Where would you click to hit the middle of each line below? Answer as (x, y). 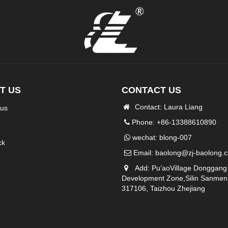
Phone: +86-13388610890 (173, 122)
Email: (143, 152)
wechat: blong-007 (161, 137)
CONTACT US (151, 90)
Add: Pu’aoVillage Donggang (179, 168)
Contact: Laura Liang (167, 107)
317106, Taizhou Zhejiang (163, 188)
